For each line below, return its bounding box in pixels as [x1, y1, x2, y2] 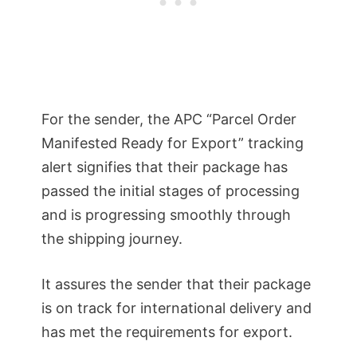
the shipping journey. [41, 229, 182, 247]
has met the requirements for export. [41, 323, 292, 340]
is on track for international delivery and [41, 299, 312, 316]
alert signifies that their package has [41, 158, 288, 175]
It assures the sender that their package [41, 275, 311, 292]
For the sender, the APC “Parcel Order [41, 110, 296, 127]
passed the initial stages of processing [41, 182, 300, 199]
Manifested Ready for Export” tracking [41, 134, 304, 151]
